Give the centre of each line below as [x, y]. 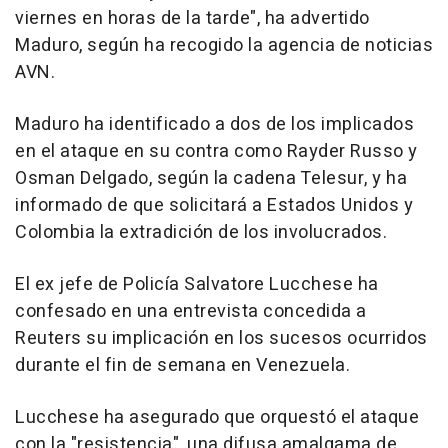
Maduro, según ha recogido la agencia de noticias [224, 46]
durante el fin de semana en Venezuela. [182, 366]
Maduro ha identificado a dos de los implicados [214, 125]
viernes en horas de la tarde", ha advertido [192, 19]
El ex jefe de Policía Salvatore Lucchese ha [197, 285]
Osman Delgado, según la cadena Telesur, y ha [211, 179]
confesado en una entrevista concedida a [191, 312]
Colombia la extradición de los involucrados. [201, 233]
